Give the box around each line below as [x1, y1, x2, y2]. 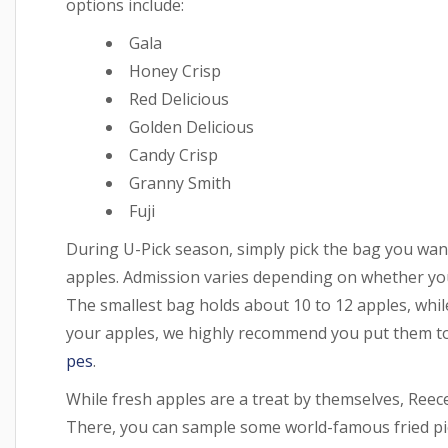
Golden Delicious [129, 115, 254, 138]
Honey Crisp [129, 59, 221, 82]
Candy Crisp [129, 143, 218, 166]
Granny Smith [129, 171, 231, 194]
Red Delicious [129, 87, 229, 110]
